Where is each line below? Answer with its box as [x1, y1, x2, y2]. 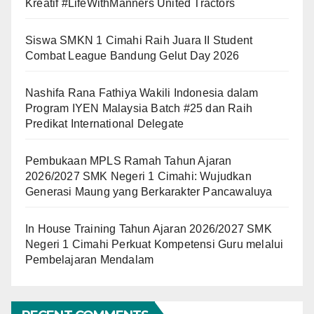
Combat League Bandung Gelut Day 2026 [25, 49, 240, 62]
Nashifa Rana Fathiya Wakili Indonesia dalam [25, 86, 259, 99]
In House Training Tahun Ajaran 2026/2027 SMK [25, 222, 272, 235]
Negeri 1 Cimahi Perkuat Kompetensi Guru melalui [25, 238, 284, 250]
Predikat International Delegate [25, 117, 184, 130]
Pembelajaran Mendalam [25, 253, 154, 266]
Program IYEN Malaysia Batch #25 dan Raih [25, 102, 253, 114]
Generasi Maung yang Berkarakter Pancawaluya [25, 185, 273, 198]
